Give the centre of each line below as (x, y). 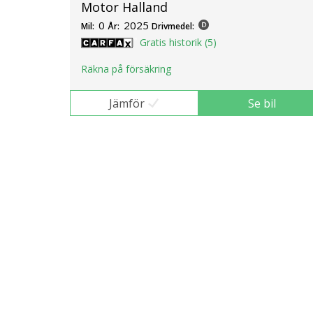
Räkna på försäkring (126, 68)
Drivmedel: (173, 27)
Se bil (262, 103)
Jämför (126, 103)
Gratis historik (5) (178, 43)
